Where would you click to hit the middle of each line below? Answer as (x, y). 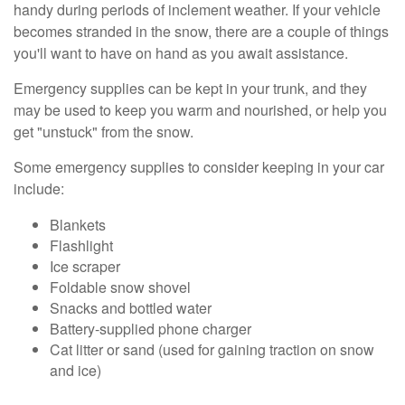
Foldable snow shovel (120, 287)
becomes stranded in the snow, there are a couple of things (201, 32)
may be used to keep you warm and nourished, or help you (200, 110)
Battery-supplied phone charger (151, 329)
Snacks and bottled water (131, 308)
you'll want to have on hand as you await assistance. (181, 53)
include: (39, 189)
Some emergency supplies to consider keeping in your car (199, 167)
